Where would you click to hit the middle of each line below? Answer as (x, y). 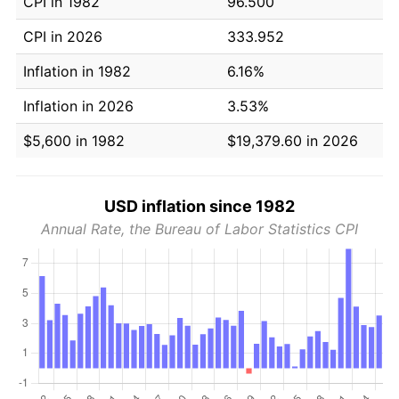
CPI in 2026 (63, 36)
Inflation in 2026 (78, 106)
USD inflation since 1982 (199, 206)
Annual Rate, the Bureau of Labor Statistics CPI (199, 228)
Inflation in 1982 (77, 71)
